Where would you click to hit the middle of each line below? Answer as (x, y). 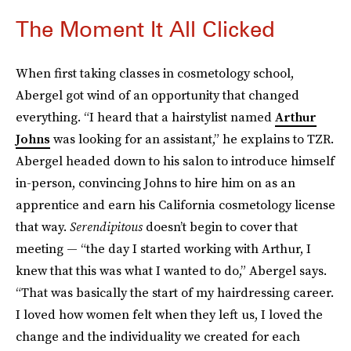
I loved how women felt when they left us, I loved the (169, 315)
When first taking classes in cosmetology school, (155, 73)
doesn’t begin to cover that (220, 227)
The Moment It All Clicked (145, 29)
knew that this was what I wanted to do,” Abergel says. (171, 271)
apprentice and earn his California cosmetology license (175, 205)
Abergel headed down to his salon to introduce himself (175, 161)
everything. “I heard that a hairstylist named (145, 117)
